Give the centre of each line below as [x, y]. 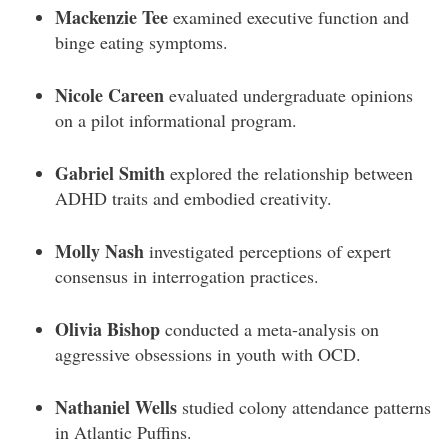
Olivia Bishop [107, 328]
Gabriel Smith [110, 172]
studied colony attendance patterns [304, 406]
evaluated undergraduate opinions [288, 94]
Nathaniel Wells [116, 406]
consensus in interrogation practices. [187, 275]
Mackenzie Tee [114, 16]
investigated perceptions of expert [267, 250]
